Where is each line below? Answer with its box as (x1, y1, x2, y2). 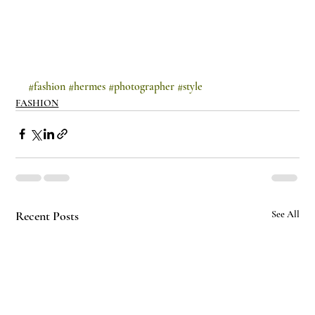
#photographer (108, 79, 175, 94)
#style (177, 79, 203, 94)
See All (271, 207, 300, 220)
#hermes (68, 79, 106, 94)
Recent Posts (15, 207, 79, 224)
